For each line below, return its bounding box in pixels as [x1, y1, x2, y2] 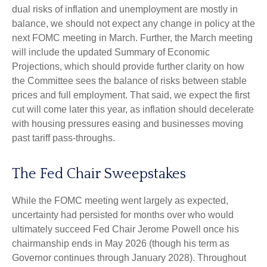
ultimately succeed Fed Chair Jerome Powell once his [12, 224, 239, 234]
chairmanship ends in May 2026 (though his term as [12, 238, 229, 249]
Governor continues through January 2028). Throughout [12, 253, 246, 263]
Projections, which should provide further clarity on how [12, 61, 244, 72]
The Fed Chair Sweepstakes [12, 166, 186, 182]
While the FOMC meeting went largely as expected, [12, 195, 228, 206]
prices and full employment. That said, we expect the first [12, 90, 250, 100]
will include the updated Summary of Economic [12, 47, 210, 57]
